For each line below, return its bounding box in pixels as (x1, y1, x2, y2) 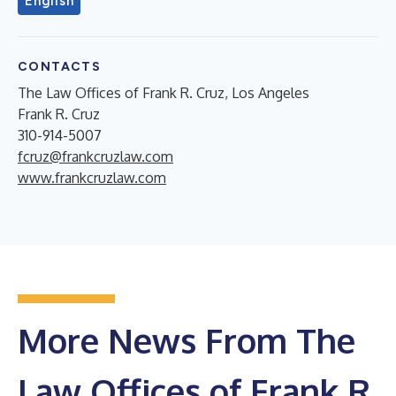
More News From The (18, 318, 355, 362)
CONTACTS (18, 58, 102, 74)
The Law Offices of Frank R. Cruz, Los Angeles (18, 83, 309, 102)
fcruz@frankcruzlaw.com (18, 147, 173, 165)
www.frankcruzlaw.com (18, 168, 166, 187)
